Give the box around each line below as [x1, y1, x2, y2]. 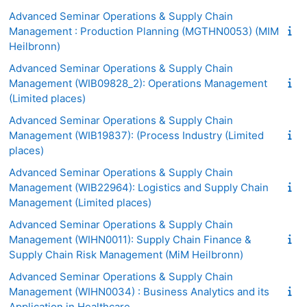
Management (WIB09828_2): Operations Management [9, 76, 267, 90]
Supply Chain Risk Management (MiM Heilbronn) [9, 247, 243, 261]
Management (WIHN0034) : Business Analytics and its [9, 284, 269, 298]
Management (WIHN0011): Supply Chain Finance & [9, 232, 251, 246]
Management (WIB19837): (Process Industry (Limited [9, 128, 264, 142]
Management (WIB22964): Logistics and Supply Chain [9, 180, 269, 194]
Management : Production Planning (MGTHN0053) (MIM [9, 24, 279, 38]
